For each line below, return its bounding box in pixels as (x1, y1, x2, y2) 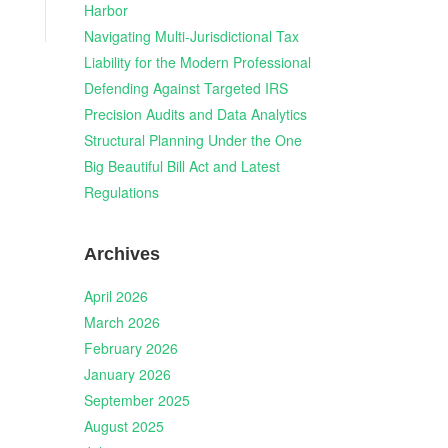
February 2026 (83, 338, 178, 358)
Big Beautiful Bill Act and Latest (83, 156, 280, 177)
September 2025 (83, 390, 190, 410)
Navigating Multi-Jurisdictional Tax (83, 26, 299, 47)
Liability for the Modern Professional (83, 52, 311, 73)
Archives (83, 243, 160, 264)
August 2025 (83, 416, 164, 436)
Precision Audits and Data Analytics (83, 104, 307, 125)
